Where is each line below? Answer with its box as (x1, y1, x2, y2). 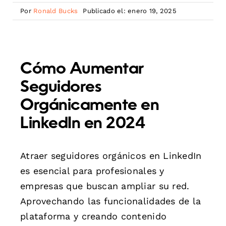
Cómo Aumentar (20, 61, 144, 78)
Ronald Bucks (33, 7, 78, 15)
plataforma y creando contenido (20, 210, 167, 221)
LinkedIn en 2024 (20, 116, 145, 132)
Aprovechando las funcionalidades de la (20, 195, 201, 206)
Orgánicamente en (20, 97, 159, 114)
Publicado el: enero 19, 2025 (83, 7, 177, 15)
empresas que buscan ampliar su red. (20, 180, 190, 191)
